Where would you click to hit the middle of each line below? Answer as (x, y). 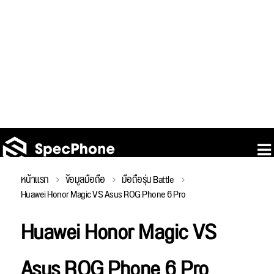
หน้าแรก (35, 180)
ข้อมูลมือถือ (85, 180)
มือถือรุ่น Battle (148, 180)
